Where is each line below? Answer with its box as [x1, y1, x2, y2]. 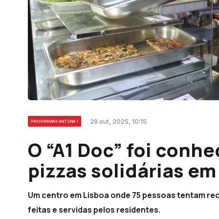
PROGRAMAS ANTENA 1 [31, 118, 78, 124]
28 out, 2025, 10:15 [90, 117, 147, 125]
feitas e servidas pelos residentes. [28, 204, 160, 215]
